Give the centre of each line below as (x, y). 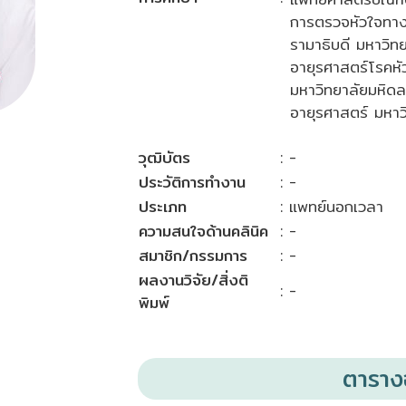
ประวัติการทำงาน (193, 182)
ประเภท (163, 206)
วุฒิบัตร (165, 157)
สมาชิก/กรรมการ (193, 255)
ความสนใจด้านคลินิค (204, 231)
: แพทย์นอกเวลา (332, 206)
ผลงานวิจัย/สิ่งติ (194, 280)
